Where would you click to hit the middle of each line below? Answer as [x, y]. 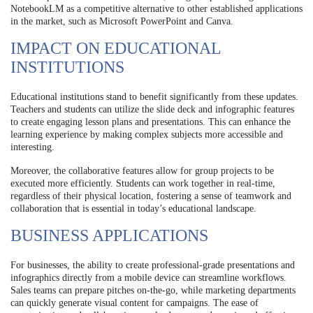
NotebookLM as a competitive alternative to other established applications [156, 9]
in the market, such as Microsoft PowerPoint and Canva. [122, 22]
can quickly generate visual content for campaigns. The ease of [134, 303]
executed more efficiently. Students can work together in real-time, [143, 184]
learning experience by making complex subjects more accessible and [147, 135]
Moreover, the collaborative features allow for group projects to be [142, 171]
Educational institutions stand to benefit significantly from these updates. [154, 97]
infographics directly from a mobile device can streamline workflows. [148, 278]
